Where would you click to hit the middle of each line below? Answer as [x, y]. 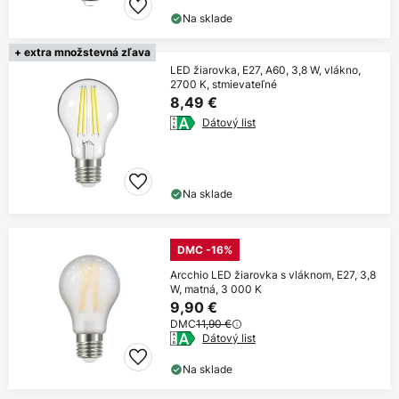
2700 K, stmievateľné [224, 85]
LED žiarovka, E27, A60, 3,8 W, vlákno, [265, 70]
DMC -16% [205, 250]
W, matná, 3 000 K [216, 289]
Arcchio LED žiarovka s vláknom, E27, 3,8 [273, 275]
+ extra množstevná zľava [82, 53]
